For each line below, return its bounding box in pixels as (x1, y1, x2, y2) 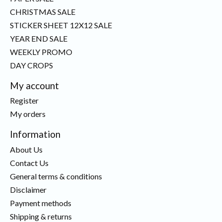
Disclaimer (10, 184, 47, 194)
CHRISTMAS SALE (10, 6, 75, 16)
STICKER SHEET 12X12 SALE (10, 20, 112, 30)
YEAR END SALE (10, 33, 67, 43)
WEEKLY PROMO (10, 47, 72, 56)
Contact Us (10, 158, 49, 167)
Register (10, 96, 39, 106)
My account (10, 79, 59, 91)
